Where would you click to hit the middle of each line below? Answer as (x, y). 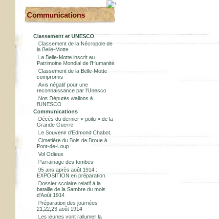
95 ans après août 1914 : (68, 170)
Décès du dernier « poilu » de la (76, 119)
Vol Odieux (51, 154)
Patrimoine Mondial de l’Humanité (76, 63)
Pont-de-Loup (53, 146)
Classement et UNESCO (64, 36)
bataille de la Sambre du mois (71, 189)
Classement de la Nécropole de (75, 44)
